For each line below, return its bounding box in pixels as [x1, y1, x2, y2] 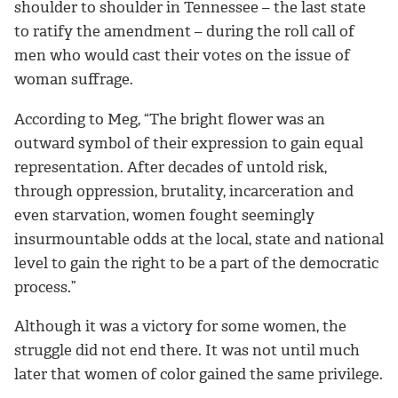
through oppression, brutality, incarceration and [14, 180, 354, 201]
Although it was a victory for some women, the [14, 316, 346, 337]
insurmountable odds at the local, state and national [14, 228, 384, 249]
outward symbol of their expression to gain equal [14, 132, 363, 153]
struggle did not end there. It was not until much [14, 340, 360, 361]
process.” [14, 276, 76, 297]
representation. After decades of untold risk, [14, 156, 327, 177]
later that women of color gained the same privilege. [14, 364, 383, 385]
